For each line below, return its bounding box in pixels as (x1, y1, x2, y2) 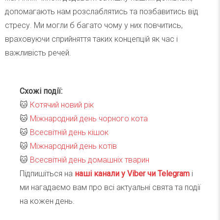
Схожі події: (20, 86, 62, 96)
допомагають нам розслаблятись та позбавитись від (5, 6, 198, 16)
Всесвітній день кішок (30, 127, 109, 137)
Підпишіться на (20, 168, 75, 178)
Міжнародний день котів (30, 141, 117, 151)
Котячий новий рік (30, 100, 94, 110)
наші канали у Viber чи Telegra (75, 168, 183, 178)
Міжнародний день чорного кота (30, 113, 148, 123)
